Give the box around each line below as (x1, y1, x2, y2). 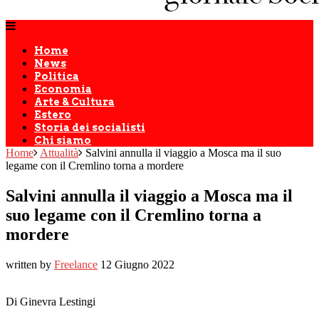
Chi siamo (34, 135, 91, 146)
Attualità (40, 147, 78, 159)
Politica (34, 70, 79, 82)
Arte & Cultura (34, 96, 115, 108)
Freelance (54, 258, 98, 271)
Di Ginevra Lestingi (6, 295, 95, 308)
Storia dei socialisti (34, 122, 145, 133)
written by (6, 258, 54, 271)
